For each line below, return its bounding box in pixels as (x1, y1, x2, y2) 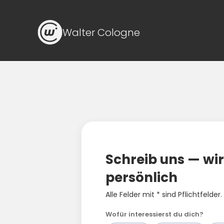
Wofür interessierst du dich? (105, 209, 203, 219)
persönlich (105, 168, 177, 186)
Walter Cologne (62, 25, 140, 39)
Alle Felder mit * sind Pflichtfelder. (105, 189, 222, 199)
